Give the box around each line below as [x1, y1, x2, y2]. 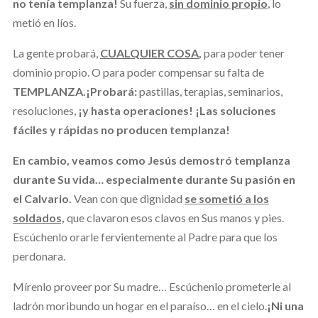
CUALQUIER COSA [99, 45, 199, 60]
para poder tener [201, 45, 285, 60]
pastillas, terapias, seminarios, [136, 84, 283, 98]
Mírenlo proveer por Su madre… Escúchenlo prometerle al [12, 279, 291, 293]
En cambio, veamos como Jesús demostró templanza [12, 153, 290, 167]
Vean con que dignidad [71, 191, 185, 205]
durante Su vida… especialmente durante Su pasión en [12, 172, 295, 186]
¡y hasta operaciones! [77, 103, 193, 117]
